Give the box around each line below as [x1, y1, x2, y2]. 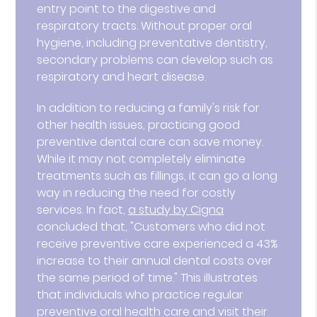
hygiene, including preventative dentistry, [37, 34, 268, 51]
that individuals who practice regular [37, 286, 244, 303]
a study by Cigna [128, 201, 224, 218]
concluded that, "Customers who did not [37, 218, 266, 235]
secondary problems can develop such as [37, 51, 274, 68]
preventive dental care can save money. [37, 133, 264, 150]
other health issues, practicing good [37, 116, 241, 133]
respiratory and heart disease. [37, 68, 207, 85]
